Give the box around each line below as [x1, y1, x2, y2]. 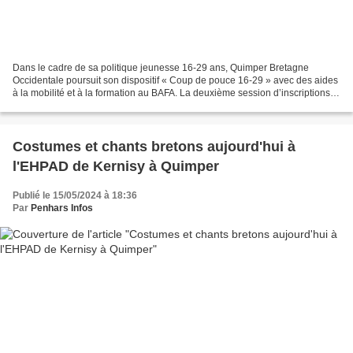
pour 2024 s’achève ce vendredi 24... [13, 100, 171, 112]
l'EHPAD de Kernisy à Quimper [13, 158, 219, 175]
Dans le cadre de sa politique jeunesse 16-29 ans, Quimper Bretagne [13, 62, 309, 74]
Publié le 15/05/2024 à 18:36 [13, 190, 137, 202]
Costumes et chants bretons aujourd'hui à [13, 139, 295, 155]
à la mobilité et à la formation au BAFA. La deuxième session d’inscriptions [13, 87, 330, 99]
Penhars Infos [31, 203, 93, 214]
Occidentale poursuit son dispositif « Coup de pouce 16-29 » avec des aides [13, 75, 338, 87]
